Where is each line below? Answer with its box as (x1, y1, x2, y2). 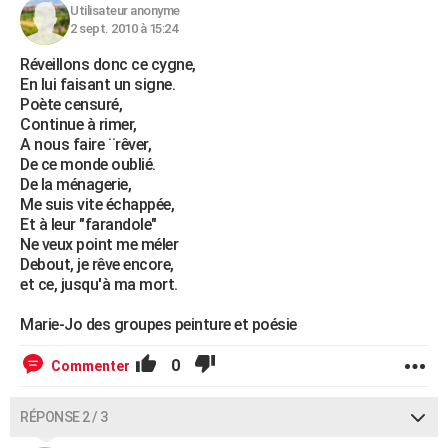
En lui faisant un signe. (20, 75, 175, 94)
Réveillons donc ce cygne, (20, 55, 196, 74)
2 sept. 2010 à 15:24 (70, 21, 177, 36)
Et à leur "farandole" (20, 215, 157, 234)
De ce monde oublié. (20, 155, 156, 174)
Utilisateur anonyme (70, 3, 180, 18)
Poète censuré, (20, 95, 122, 114)
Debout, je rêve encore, (20, 255, 174, 274)
